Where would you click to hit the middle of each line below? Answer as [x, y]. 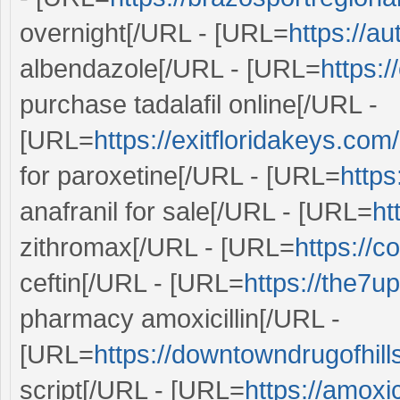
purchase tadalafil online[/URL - [199, 104]
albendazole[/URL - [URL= [170, 68]
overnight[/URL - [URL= [154, 33]
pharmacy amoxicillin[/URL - [180, 318]
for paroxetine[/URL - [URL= [180, 175]
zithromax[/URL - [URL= [157, 247]
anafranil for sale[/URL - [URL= [196, 211]
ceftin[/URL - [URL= [132, 283]
